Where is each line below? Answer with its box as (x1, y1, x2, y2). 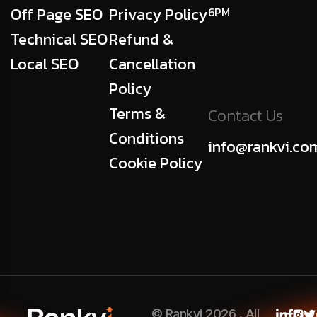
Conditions (109, 127, 185, 151)
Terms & (109, 102, 166, 126)
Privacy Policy (109, 3, 208, 27)
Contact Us (207, 104, 283, 128)
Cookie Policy (109, 151, 203, 175)
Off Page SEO (11, 3, 103, 27)
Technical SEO (11, 28, 108, 52)
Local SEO (11, 52, 79, 76)
